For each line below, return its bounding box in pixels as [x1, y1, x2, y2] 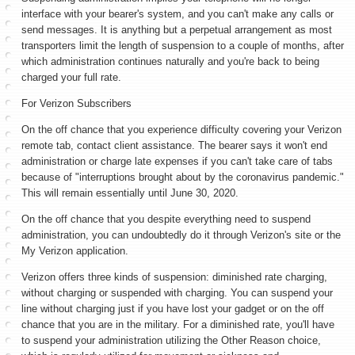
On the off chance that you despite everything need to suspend [21, 213, 311, 225]
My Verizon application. [21, 245, 132, 257]
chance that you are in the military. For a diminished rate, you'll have [21, 319, 334, 330]
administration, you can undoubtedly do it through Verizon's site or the [21, 229, 341, 241]
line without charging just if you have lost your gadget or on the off [21, 303, 324, 315]
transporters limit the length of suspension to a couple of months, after [21, 40, 344, 52]
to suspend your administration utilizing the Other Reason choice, [21, 334, 321, 346]
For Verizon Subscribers [21, 97, 135, 109]
